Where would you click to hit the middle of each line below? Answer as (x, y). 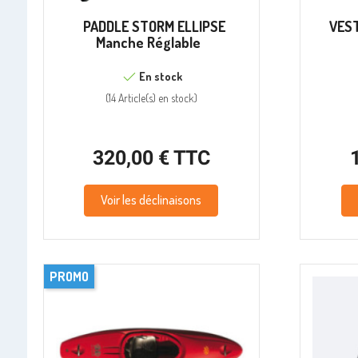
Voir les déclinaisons (151, 200)
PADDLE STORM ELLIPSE (154, 27)
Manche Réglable (149, 43)
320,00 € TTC (151, 158)
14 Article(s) (132, 98)
